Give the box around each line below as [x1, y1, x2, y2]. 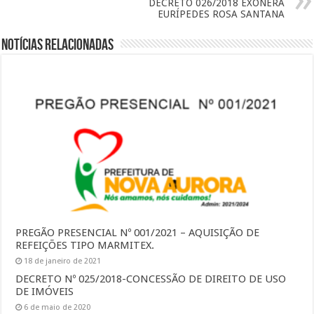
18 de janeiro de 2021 [24, 256, 102, 266]
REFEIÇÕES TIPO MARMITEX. [15, 238, 155, 252]
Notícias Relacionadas [1, 36, 114, 55]
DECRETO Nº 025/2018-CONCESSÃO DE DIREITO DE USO [15, 272, 287, 285]
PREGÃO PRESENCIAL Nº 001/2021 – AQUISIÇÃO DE [15, 226, 260, 239]
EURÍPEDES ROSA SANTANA [157, 8, 285, 20]
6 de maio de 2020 [24, 302, 91, 312]
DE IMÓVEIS [15, 285, 74, 298]
